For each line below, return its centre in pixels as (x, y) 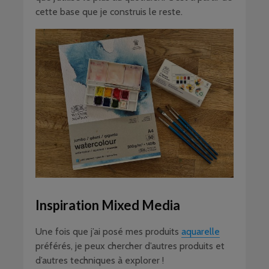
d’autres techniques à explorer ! (100, 260)
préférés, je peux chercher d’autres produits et (130, 246)
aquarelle (201, 231)
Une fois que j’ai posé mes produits (108, 231)
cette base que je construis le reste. (109, 11)
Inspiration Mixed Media (108, 205)
